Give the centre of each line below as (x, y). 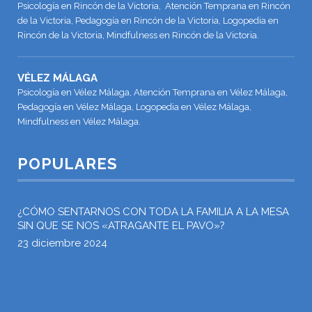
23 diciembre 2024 (62, 243)
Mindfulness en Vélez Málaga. (79, 121)
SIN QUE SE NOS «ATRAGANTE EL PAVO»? (121, 225)
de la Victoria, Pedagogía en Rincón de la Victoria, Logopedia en (148, 20)
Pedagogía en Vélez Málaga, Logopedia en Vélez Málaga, (134, 107)
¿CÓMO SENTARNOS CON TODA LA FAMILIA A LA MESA (153, 211)
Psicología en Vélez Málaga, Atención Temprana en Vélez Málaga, (153, 92)
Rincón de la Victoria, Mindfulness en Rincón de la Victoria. (138, 35)
